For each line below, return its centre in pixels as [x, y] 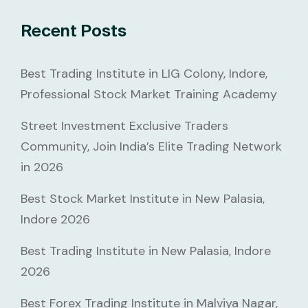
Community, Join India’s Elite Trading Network [151, 146]
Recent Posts [74, 30]
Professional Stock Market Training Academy [149, 94]
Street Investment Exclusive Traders [124, 125]
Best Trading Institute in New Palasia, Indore [146, 251]
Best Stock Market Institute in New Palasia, [143, 198]
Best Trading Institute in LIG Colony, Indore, [144, 73]
